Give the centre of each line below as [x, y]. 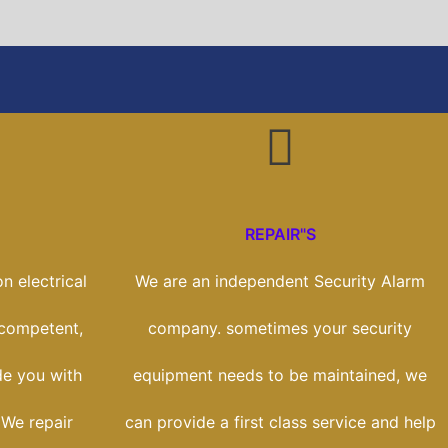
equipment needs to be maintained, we [280, 375]
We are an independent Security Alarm [280, 281]
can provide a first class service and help [280, 422]
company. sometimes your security [280, 328]
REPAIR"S [280, 234]
